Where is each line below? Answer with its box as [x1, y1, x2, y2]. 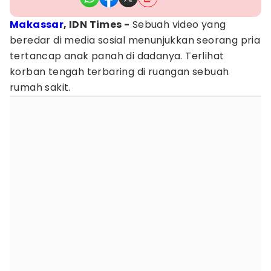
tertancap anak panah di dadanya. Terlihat [10, 49, 224, 63]
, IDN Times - [64, 18, 130, 31]
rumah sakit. [10, 80, 71, 94]
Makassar [10, 18, 64, 31]
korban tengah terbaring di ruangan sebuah [10, 65, 229, 79]
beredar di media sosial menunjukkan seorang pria [10, 33, 261, 47]
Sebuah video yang [129, 18, 226, 31]
